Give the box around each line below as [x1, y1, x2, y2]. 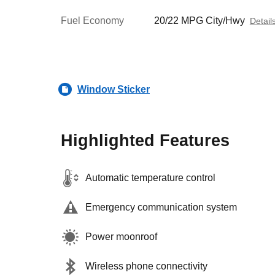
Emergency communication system [85, 202, 237, 212]
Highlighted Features [61, 131, 230, 150]
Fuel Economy [61, 15, 124, 26]
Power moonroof [85, 231, 157, 242]
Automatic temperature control [85, 172, 215, 183]
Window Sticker [77, 83, 150, 95]
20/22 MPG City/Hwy [153, 15, 245, 26]
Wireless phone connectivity [85, 261, 207, 271]
